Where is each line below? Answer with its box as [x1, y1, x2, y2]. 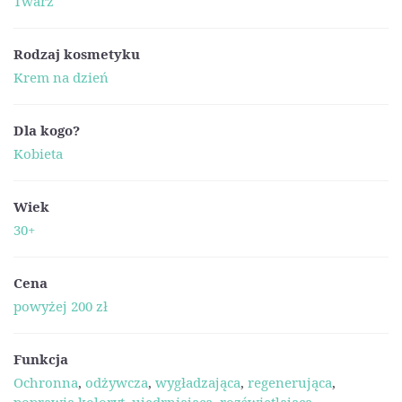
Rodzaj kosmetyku [13, 44, 140, 63]
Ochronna [13, 373, 78, 391]
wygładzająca [155, 373, 240, 391]
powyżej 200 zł [13, 297, 108, 315]
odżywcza [85, 373, 148, 391]
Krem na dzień [13, 68, 109, 86]
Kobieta [13, 144, 63, 162]
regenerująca [248, 373, 332, 391]
